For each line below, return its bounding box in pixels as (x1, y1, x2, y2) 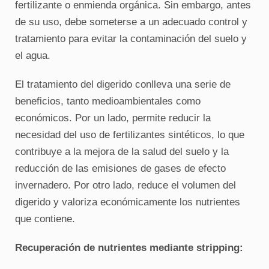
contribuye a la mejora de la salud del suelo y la (14, 146, 229, 157)
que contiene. (14, 213, 75, 225)
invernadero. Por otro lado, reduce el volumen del (14, 180, 236, 191)
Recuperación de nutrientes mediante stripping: (14, 242, 243, 253)
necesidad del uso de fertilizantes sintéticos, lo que (14, 129, 244, 141)
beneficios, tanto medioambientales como (14, 95, 201, 107)
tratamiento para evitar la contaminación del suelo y (14, 33, 247, 44)
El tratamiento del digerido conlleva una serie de (14, 79, 231, 90)
